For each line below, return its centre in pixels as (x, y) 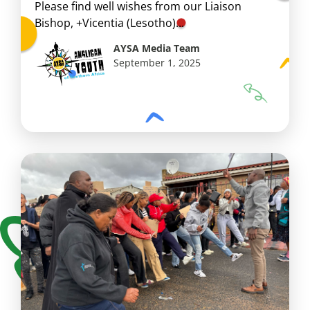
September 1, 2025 (157, 63)
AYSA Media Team (157, 48)
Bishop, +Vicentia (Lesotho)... (109, 22)
